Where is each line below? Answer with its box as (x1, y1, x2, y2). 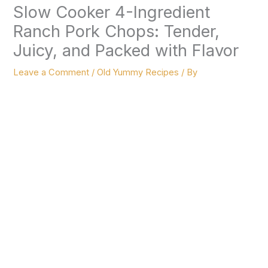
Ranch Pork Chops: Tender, (13, 21, 220, 41)
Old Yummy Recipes (97, 66, 179, 78)
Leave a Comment (13, 66, 90, 78)
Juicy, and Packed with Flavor (13, 40, 239, 60)
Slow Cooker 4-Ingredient (13, 2, 211, 22)
